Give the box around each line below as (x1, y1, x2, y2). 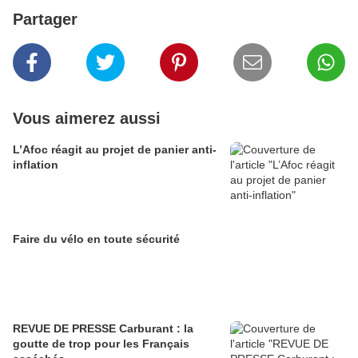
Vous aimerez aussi (13, 109, 161, 127)
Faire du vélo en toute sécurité (13, 232, 180, 245)
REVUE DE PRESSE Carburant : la (13, 321, 193, 335)
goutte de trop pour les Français (13, 336, 189, 350)
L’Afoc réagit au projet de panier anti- (13, 142, 217, 156)
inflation (13, 157, 58, 171)
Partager (13, 10, 78, 28)
